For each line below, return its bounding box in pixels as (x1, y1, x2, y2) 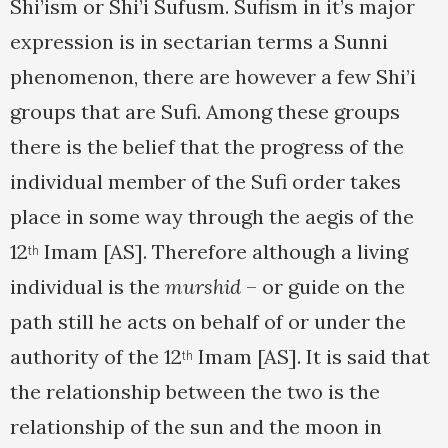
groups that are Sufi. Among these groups (10, 99, 400, 125)
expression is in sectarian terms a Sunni (10, 29, 388, 55)
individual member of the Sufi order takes (10, 169, 401, 195)
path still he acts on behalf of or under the (10, 309, 406, 335)
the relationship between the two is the (10, 379, 380, 405)
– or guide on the (241, 274, 405, 300)
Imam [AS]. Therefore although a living (39, 239, 408, 265)
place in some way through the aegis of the (10, 204, 414, 230)
